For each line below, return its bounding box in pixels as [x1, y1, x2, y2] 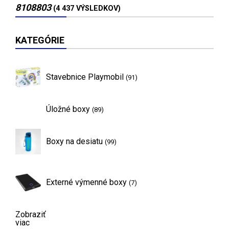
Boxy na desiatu [46, 136, 105, 146]
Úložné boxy [46, 104, 92, 114]
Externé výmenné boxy [46, 177, 129, 187]
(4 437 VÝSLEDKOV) [53, 4, 121, 13]
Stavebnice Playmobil [46, 72, 126, 82]
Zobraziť [15, 209, 46, 219]
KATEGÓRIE [15, 34, 64, 45]
